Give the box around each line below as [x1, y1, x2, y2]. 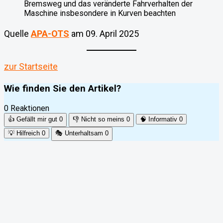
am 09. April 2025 [69, 28, 139, 39]
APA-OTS [31, 28, 69, 39]
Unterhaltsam [65, 129, 103, 137]
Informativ [148, 115, 177, 123]
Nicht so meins [81, 115, 124, 123]
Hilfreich [16, 129, 40, 137]
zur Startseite [4, 61, 58, 72]
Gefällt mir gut [16, 115, 57, 123]
